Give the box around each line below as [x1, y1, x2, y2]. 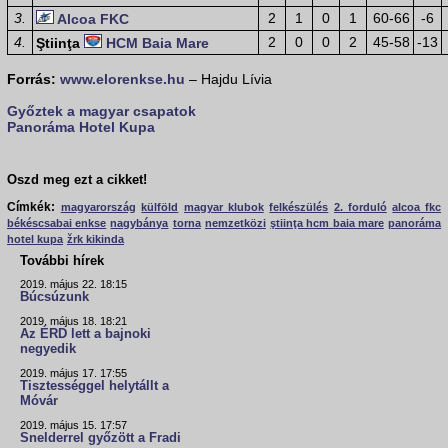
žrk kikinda [67, 233, 124, 246]
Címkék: [7, 200, 55, 215]
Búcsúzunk [20, 290, 89, 305]
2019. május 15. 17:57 [20, 419, 127, 432]
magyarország [60, 201, 136, 214]
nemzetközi [204, 217, 266, 230]
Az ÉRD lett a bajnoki [20, 327, 151, 342]
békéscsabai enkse [7, 217, 107, 230]
